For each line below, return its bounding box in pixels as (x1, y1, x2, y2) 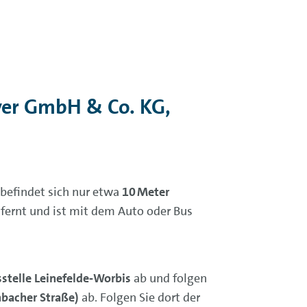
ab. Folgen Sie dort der (78, 289, 200, 306)
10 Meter (121, 184, 169, 200)
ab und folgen (130, 270, 207, 286)
